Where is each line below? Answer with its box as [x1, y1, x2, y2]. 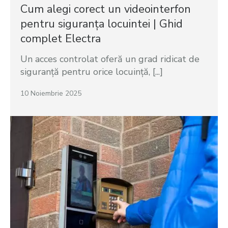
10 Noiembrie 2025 [20, 89, 81, 99]
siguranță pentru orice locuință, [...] [20, 66, 163, 78]
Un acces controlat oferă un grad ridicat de [20, 53, 199, 66]
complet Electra [20, 31, 101, 47]
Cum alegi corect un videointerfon [20, 2, 191, 17]
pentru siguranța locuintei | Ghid [20, 16, 183, 32]
